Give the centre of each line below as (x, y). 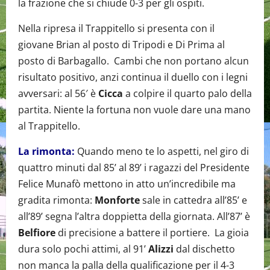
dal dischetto (204, 249)
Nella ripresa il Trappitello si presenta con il (116, 28)
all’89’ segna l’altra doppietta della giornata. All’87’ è (134, 216)
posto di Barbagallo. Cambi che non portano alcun (133, 61)
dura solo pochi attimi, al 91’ (83, 249)
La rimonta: (46, 151)
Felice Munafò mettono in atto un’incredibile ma (127, 184)
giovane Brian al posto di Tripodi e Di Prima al (121, 45)
